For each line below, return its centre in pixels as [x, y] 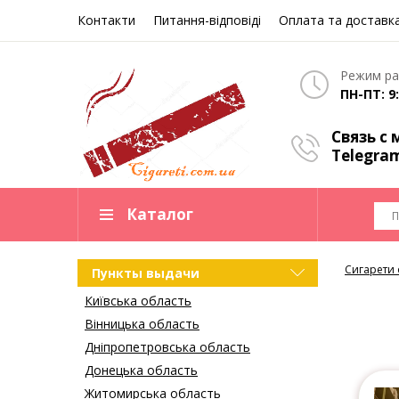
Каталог [160, 215]
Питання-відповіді [207, 20]
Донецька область [141, 370]
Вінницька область [142, 324]
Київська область [138, 301]
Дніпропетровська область [167, 347]
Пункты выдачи [146, 273]
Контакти [106, 20]
